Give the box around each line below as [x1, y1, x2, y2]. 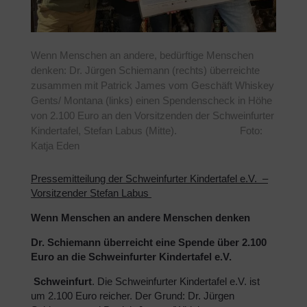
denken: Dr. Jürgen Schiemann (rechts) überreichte [31, 64, 260, 76]
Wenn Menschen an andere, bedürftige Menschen [31, 49, 254, 61]
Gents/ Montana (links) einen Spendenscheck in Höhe [31, 94, 272, 106]
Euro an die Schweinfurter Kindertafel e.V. [31, 250, 232, 262]
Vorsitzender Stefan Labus [31, 186, 151, 199]
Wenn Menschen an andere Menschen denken [31, 211, 250, 223]
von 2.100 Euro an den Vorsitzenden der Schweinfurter [31, 109, 274, 121]
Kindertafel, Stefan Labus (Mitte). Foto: [31, 124, 262, 136]
